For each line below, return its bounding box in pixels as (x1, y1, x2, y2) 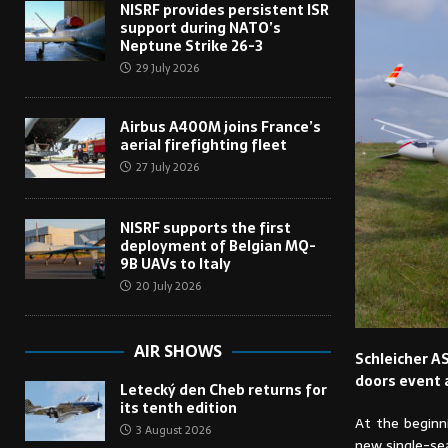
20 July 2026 (136, 277, 201, 296)
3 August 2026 (136, 421, 211, 440)
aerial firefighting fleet (120, 134, 287, 157)
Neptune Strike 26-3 (120, 35, 263, 58)
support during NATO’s (120, 17, 281, 40)
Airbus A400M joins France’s (120, 116, 321, 139)
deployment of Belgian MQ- (120, 235, 316, 258)
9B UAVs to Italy (120, 253, 231, 276)
